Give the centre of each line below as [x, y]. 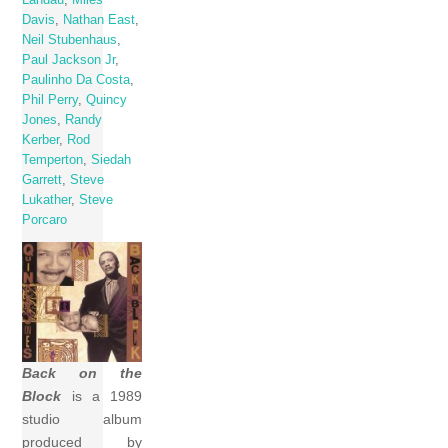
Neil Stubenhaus [70, 39]
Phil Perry [50, 99]
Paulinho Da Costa [76, 79]
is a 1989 [102, 396]
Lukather [47, 199]
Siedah [111, 159]
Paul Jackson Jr [69, 59]
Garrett [42, 179]
